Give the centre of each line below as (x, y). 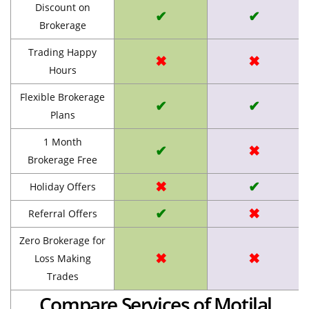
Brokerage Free (62, 159)
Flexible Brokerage (62, 97)
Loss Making (62, 258)
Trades (62, 276)
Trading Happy (62, 52)
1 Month (62, 141)
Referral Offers (62, 213)
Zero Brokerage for (62, 240)
